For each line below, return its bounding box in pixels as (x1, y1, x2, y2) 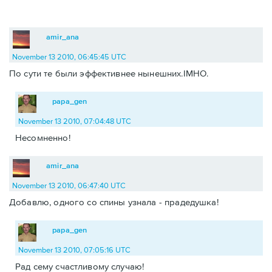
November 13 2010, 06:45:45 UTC (12, 52, 126, 62)
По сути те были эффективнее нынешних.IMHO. (9, 68, 209, 79)
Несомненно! (15, 132, 70, 143)
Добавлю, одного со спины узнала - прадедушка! (9, 197, 219, 208)
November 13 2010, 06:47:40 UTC (12, 181, 126, 191)
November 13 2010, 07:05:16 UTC (18, 245, 131, 255)
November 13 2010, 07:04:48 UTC (18, 117, 131, 126)
